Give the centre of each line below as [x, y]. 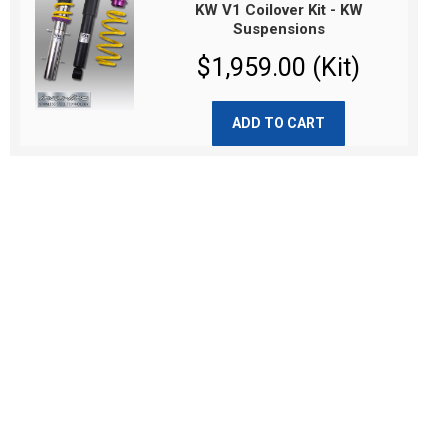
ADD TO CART [278, 123]
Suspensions [278, 29]
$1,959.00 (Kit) [279, 67]
